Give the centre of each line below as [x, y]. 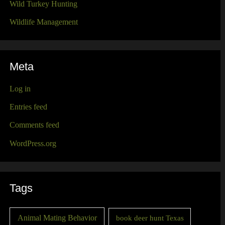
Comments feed [34, 125]
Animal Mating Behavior [57, 217]
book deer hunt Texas [150, 218]
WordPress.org [33, 143]
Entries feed [28, 107]
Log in [20, 89]
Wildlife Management [43, 22]
